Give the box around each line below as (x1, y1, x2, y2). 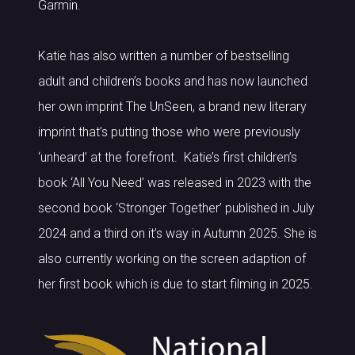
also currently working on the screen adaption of (38, 251, 306, 266)
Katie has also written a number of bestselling (38, 48, 289, 63)
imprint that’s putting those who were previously (38, 124, 300, 139)
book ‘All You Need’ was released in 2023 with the (38, 175, 311, 190)
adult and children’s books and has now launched (38, 74, 307, 89)
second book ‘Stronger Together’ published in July (38, 200, 315, 216)
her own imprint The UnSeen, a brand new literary (38, 99, 307, 114)
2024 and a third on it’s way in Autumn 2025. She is (38, 226, 317, 241)
